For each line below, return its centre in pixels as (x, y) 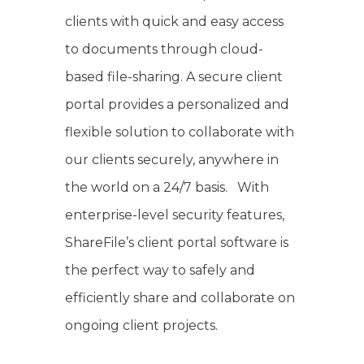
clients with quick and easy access (174, 22)
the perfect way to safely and (160, 270)
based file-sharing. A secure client (174, 77)
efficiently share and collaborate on (180, 298)
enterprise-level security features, (175, 215)
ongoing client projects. (141, 325)
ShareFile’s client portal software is (177, 243)
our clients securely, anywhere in (172, 160)
